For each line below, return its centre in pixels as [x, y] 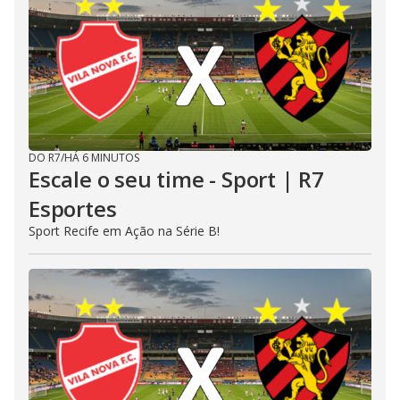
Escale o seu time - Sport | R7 [176, 179]
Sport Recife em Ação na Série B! [124, 230]
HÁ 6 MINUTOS [102, 157]
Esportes [73, 208]
